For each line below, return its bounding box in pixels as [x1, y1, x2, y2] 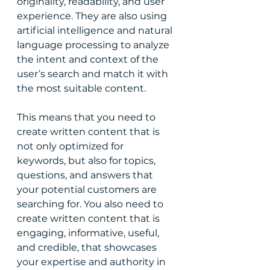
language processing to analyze [17, 39, 172, 51]
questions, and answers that [17, 169, 155, 181]
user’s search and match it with [17, 68, 171, 80]
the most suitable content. [17, 83, 146, 94]
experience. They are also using [17, 10, 169, 22]
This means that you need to [17, 111, 158, 123]
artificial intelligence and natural [17, 25, 175, 36]
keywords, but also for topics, [17, 155, 158, 166]
